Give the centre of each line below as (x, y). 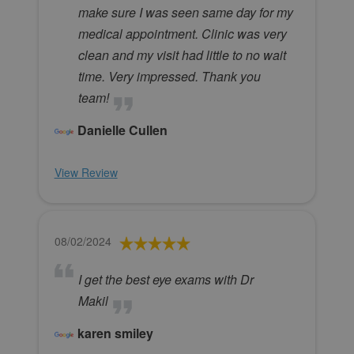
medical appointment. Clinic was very (182, 34)
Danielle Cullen (122, 130)
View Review (86, 173)
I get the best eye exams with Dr (166, 280)
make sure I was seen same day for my (185, 13)
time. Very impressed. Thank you (169, 77)
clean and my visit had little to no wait (182, 55)
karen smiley (115, 333)
